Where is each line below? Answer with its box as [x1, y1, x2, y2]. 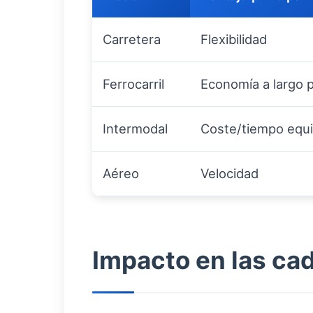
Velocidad [201, 166, 259, 181]
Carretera [103, 31, 161, 47]
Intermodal [103, 121, 168, 136]
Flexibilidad [201, 31, 267, 47]
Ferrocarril [103, 76, 164, 92]
